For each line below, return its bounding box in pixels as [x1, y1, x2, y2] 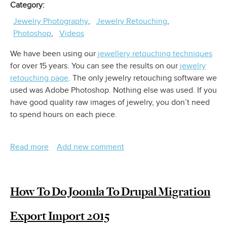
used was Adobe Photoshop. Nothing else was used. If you [10, 85, 217, 95]
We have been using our [10, 49, 98, 59]
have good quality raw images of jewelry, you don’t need [10, 97, 210, 107]
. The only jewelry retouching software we [68, 73, 217, 83]
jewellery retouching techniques [98, 49, 212, 59]
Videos [59, 28, 84, 39]
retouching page [10, 73, 68, 83]
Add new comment [57, 142, 124, 152]
